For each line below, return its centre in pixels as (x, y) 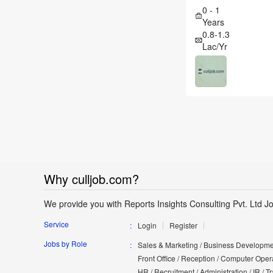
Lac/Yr (215, 47)
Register (183, 225)
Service (56, 224)
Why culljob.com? (91, 179)
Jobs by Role (66, 244)
